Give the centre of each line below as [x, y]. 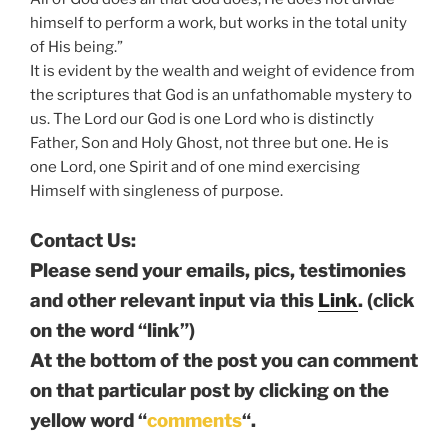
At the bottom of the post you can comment [224, 360]
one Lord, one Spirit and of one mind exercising [195, 167]
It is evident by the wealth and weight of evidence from [222, 71]
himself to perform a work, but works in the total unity [218, 23]
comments [194, 420]
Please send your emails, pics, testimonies [218, 270]
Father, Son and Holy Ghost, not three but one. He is [209, 143]
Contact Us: [83, 240]
